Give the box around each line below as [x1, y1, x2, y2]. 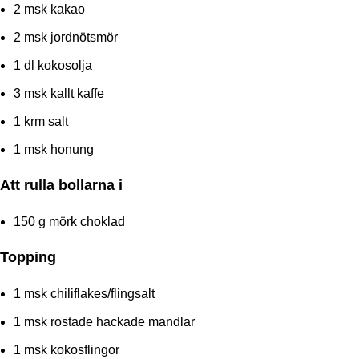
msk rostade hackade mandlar [21, 314, 195, 329]
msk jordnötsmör [21, 30, 118, 44]
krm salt [21, 114, 68, 128]
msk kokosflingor [21, 342, 119, 357]
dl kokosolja [21, 58, 92, 72]
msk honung [21, 142, 94, 156]
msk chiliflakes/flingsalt [21, 286, 155, 301]
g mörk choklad [35, 214, 125, 228]
